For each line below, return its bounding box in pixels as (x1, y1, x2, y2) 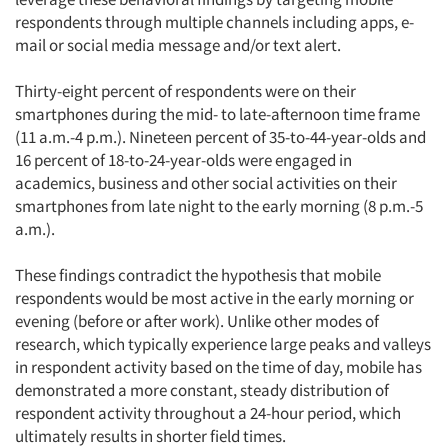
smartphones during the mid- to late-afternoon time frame (15, 103, 420, 125)
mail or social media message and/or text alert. (15, 34, 341, 56)
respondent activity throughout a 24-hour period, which (15, 402, 401, 424)
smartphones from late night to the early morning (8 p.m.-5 (15, 195, 423, 217)
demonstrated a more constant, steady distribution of (15, 379, 389, 401)
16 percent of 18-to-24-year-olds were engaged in (15, 149, 352, 171)
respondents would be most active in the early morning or (15, 287, 414, 309)
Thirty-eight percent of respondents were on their (15, 80, 356, 102)
